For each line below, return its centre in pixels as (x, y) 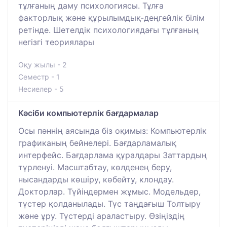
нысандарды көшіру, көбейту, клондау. (96, 179)
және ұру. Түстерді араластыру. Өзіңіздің (101, 216)
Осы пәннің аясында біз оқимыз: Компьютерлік (112, 130)
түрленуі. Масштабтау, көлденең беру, (95, 167)
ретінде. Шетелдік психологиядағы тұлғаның (108, 30)
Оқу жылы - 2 (42, 64)
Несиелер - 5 (41, 89)
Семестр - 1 (39, 77)
